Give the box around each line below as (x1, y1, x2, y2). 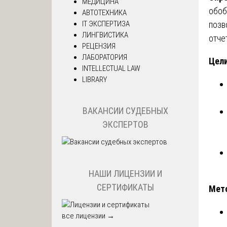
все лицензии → (62, 211, 115, 220)
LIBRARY (82, 74, 107, 84)
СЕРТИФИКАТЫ (96, 181, 154, 193)
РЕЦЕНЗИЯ (82, 41, 116, 51)
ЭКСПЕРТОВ (102, 119, 148, 130)
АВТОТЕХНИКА (82, 8, 127, 17)
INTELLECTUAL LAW (82, 63, 140, 73)
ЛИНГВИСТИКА (82, 30, 128, 40)
